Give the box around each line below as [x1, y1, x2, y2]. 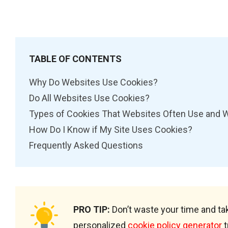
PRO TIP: [73, 204, 110, 215]
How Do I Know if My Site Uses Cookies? [29, 124, 192, 135]
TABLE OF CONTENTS [29, 53, 122, 64]
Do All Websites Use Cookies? [29, 92, 150, 103]
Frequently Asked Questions [29, 139, 143, 151]
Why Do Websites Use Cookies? [29, 76, 158, 88]
